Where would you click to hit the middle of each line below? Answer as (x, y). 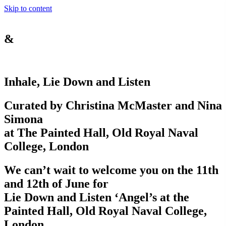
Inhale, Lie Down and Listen (77, 81)
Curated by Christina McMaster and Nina (113, 105)
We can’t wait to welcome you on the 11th (111, 170)
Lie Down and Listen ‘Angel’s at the (97, 197)
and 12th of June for (56, 183)
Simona (23, 119)
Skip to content (28, 8)
